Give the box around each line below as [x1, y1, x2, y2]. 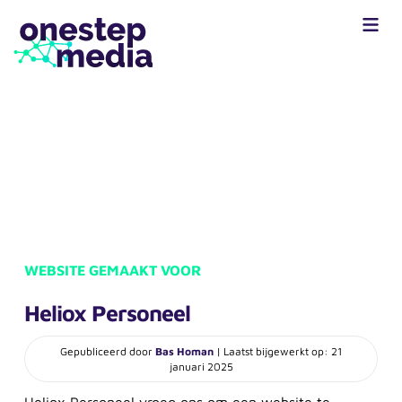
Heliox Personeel [23, 300, 190, 327]
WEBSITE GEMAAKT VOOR [23, 262, 201, 279]
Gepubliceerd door [60, 345, 155, 359]
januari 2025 [169, 360, 233, 374]
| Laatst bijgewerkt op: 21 [214, 345, 342, 359]
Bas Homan [155, 345, 214, 359]
